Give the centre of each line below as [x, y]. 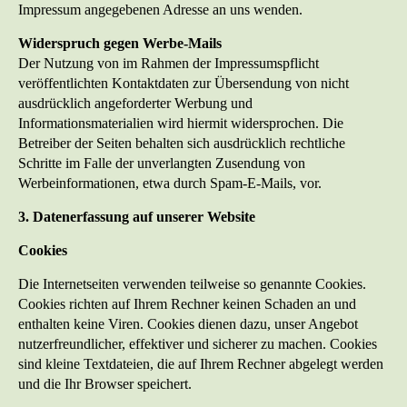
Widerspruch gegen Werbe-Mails [120, 44]
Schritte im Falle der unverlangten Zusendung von [162, 164]
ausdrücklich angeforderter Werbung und [135, 104]
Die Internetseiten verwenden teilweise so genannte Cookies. [192, 284]
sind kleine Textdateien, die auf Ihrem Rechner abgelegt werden [201, 364]
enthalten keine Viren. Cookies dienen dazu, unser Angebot [188, 324]
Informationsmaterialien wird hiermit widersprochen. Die [181, 124]
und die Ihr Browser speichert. [105, 384]
